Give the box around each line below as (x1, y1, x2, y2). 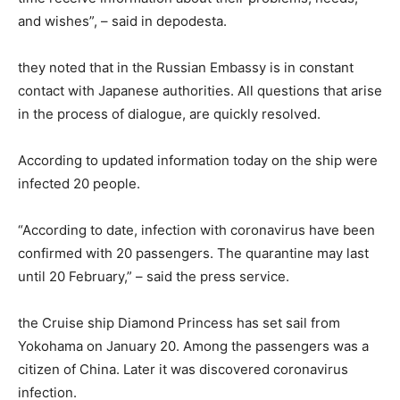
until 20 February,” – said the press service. (18, 267, 289, 285)
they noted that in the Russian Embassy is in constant (18, 58, 354, 76)
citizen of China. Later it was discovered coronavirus (18, 360, 348, 378)
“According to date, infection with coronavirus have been (18, 221, 375, 238)
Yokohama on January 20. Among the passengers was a (18, 337, 369, 354)
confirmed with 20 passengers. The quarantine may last (18, 244, 369, 262)
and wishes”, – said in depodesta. (18, 12, 227, 29)
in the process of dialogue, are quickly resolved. (18, 104, 321, 122)
